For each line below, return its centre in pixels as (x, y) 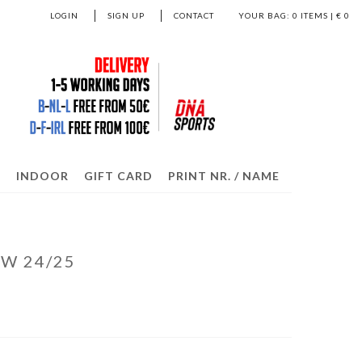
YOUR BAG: (264, 15)
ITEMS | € (321, 15)
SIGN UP (126, 15)
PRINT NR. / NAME (223, 176)
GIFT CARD (118, 176)
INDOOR (42, 176)
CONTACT (194, 15)
